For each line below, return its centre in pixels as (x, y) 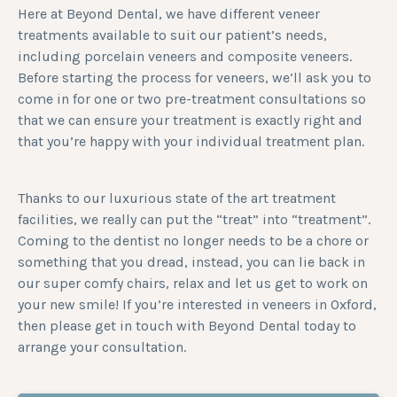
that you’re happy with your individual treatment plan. (191, 141)
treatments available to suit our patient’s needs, (172, 35)
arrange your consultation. (102, 347)
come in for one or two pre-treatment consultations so (192, 99)
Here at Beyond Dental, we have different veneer (169, 14)
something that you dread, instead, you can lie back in (191, 262)
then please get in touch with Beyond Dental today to (187, 326)
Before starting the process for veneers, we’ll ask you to (195, 78)
